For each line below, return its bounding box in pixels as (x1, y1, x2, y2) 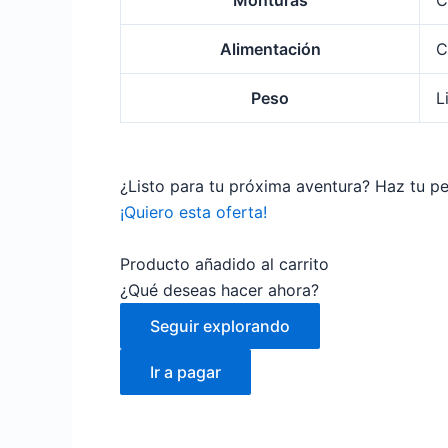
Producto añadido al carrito (120, 254, 329, 275)
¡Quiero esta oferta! (120, 202, 267, 223)
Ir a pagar (150, 362, 221, 383)
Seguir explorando (150, 316, 290, 337)
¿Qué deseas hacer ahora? (120, 280, 319, 301)
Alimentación (219, 39, 321, 60)
